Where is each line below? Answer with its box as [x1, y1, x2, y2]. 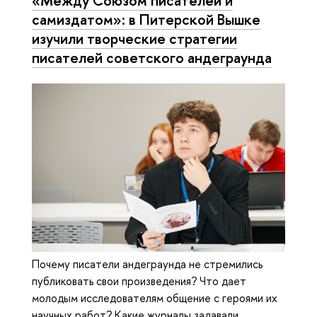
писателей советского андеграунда [32, 47, 272, 68]
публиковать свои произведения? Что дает [32, 272, 246, 289]
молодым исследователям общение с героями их [32, 289, 277, 306]
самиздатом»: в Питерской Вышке [32, 9, 260, 30]
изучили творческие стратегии [32, 28, 237, 49]
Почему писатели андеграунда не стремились [32, 255, 263, 272]
